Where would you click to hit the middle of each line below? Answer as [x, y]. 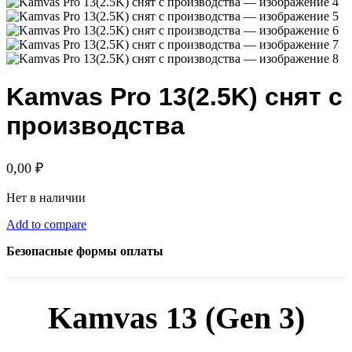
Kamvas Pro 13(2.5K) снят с [174, 97]
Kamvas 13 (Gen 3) [176, 317]
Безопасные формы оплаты [85, 251]
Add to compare [46, 224]
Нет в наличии [46, 197]
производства [95, 126]
